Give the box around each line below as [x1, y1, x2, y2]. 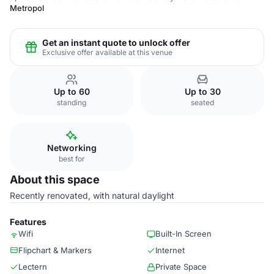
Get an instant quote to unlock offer [42, 37, 190, 48]
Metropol [10, 3, 44, 13]
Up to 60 [53, 86, 90, 97]
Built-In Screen [155, 229, 212, 239]
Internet [155, 245, 185, 255]
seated [191, 98, 214, 107]
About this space [10, 173, 100, 186]
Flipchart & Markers [18, 245, 92, 255]
